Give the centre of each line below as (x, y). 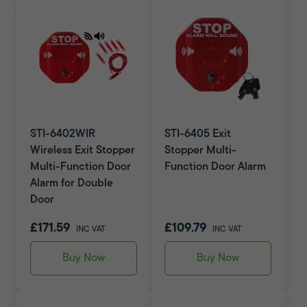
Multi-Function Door (81, 167)
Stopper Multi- (200, 151)
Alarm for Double (72, 184)
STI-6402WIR (63, 134)
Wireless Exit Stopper (83, 151)
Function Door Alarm (215, 167)
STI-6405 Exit (198, 134)
